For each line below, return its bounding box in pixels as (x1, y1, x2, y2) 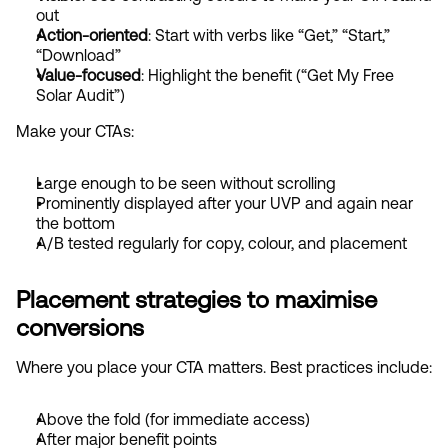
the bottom (36, 214, 115, 232)
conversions (16, 313, 144, 341)
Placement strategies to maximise (16, 285, 377, 313)
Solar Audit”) (36, 86, 125, 104)
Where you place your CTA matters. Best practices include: (16, 358, 432, 376)
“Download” (36, 46, 121, 64)
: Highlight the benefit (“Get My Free (141, 66, 394, 84)
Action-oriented (36, 26, 148, 44)
